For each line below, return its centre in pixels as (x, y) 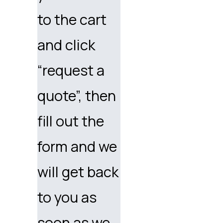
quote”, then (77, 95)
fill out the (71, 121)
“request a (71, 70)
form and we (77, 146)
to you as (67, 197)
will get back (78, 171)
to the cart (72, 19)
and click (66, 45)
